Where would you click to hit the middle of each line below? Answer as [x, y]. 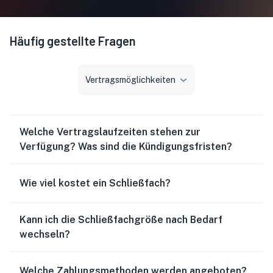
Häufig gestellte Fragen [73, 41]
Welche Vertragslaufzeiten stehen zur [110, 132]
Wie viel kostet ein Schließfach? [95, 183]
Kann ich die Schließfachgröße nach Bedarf [121, 220]
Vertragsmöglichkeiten [130, 80]
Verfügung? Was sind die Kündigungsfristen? [126, 147]
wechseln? [45, 234]
